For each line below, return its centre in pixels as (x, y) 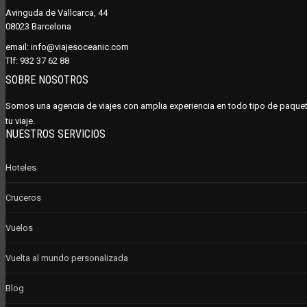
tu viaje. (20, 121)
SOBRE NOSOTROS (47, 80)
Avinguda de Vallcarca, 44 (57, 13)
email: (18, 47)
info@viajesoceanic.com (80, 47)
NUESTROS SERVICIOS (56, 134)
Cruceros (23, 198)
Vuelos (19, 228)
